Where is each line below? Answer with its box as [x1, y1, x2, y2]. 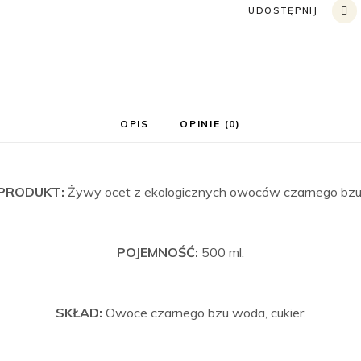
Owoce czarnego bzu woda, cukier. [105, 305, 306, 321]
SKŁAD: [55, 305, 106, 321]
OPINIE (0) [180, 118, 242, 130]
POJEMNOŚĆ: [117, 244, 201, 260]
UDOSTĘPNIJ [248, 5, 318, 16]
